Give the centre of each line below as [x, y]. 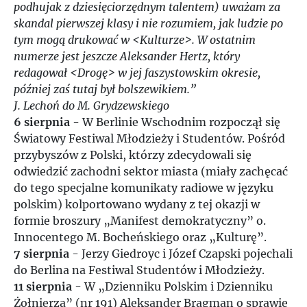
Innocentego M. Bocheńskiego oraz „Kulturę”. [140, 237]
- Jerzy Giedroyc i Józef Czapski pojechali [181, 254]
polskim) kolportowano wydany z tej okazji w [137, 204]
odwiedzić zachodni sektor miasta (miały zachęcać [151, 171]
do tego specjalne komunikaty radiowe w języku [144, 188]
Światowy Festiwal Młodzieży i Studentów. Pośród [149, 138]
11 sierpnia [43, 286]
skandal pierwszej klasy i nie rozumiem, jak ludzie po [148, 23]
